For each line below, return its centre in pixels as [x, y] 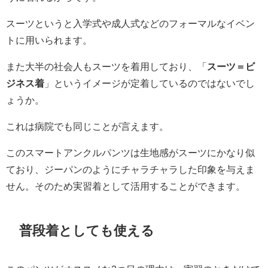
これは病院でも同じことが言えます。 [87, 126]
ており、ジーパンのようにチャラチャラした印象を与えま [130, 169]
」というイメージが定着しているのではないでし [150, 83]
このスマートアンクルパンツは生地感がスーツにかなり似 [130, 152]
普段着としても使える [87, 231]
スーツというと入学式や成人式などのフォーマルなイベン [130, 23]
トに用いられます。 [49, 40]
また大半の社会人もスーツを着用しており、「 [106, 66]
